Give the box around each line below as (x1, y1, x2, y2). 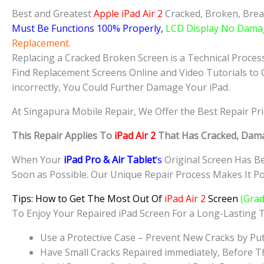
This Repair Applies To (12, 129, 114, 143)
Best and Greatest (12, 7, 94, 21)
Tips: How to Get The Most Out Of (12, 192, 164, 206)
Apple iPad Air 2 (94, 7, 165, 21)
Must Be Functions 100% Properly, (12, 22, 166, 35)
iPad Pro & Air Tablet (61, 153, 156, 167)
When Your (12, 153, 61, 167)
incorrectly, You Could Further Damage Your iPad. (12, 81, 230, 94)
